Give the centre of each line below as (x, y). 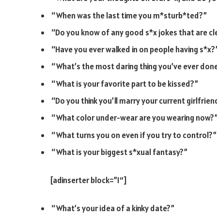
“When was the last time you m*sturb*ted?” (129, 15)
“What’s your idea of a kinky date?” (113, 208)
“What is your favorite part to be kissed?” (125, 84)
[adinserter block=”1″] (88, 180)
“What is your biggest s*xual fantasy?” (119, 152)
